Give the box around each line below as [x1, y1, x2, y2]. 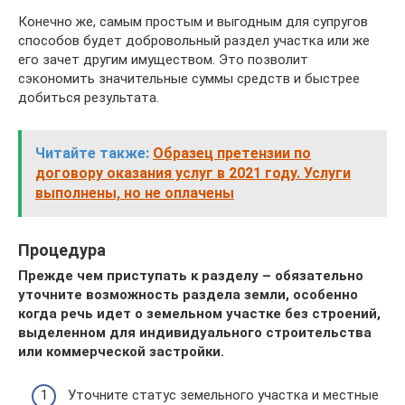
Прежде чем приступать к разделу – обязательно [18, 267, 363, 284]
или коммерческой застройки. [18, 343, 224, 360]
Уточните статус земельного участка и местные [68, 387, 379, 403]
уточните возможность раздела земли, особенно [18, 286, 358, 303]
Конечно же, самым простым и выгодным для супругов [18, 13, 368, 30]
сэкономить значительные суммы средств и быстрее [18, 70, 360, 87]
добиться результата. [18, 89, 159, 106]
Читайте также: [35, 144, 149, 162]
